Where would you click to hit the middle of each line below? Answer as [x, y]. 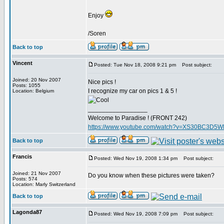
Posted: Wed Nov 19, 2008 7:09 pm [136, 214]
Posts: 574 [25, 179]
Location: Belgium [33, 91]
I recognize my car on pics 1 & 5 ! [132, 91]
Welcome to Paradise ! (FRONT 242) [137, 118]
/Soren [97, 33]
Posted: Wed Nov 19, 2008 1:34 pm [136, 158]
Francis [22, 156]
